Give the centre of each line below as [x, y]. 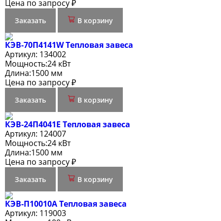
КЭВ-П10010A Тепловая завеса [66, 204]
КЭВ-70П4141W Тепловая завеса [69, 45]
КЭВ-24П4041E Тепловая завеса [68, 125]
